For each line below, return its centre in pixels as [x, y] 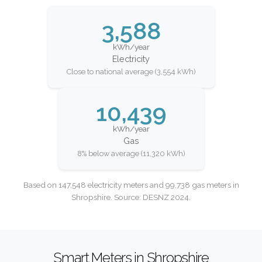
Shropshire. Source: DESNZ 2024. [131, 197]
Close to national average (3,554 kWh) [131, 72]
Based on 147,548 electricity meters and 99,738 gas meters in [131, 185]
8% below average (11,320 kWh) [131, 154]
